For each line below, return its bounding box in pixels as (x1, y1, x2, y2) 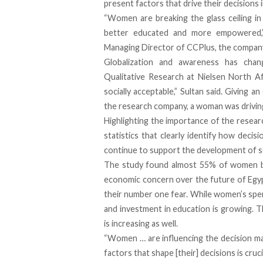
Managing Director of (104, 42, 187, 53)
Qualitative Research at (104, 72, 198, 82)
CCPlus (187, 42, 215, 53)
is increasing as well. (104, 218, 178, 229)
